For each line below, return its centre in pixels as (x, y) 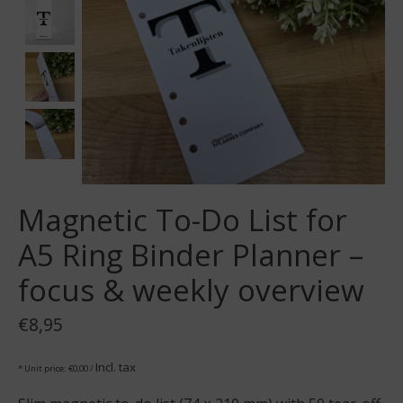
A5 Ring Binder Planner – (191, 255)
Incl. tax (116, 367)
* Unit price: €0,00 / (57, 368)
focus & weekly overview (191, 291)
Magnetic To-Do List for (183, 220)
